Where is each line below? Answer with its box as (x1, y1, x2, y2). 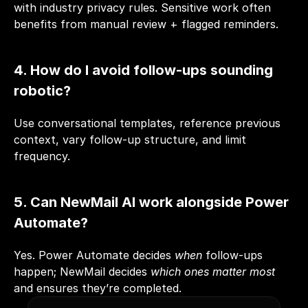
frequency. (14, 148, 70, 163)
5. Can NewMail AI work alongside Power (14, 193, 289, 210)
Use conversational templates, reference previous (14, 115, 280, 130)
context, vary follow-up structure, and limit (14, 132, 246, 146)
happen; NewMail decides (14, 264, 151, 278)
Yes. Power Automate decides (14, 247, 175, 262)
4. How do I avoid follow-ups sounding (14, 61, 273, 78)
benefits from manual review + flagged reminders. (14, 16, 278, 31)
